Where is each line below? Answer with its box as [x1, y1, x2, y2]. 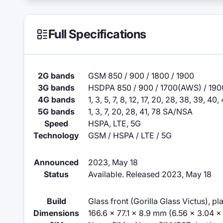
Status [44, 169, 69, 179]
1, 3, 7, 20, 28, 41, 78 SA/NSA [88, 107, 193, 116]
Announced [34, 157, 79, 167]
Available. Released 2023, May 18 [88, 169, 212, 179]
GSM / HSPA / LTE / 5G [88, 130, 172, 140]
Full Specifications [48, 27, 146, 41]
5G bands [38, 107, 75, 116]
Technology [33, 130, 79, 140]
